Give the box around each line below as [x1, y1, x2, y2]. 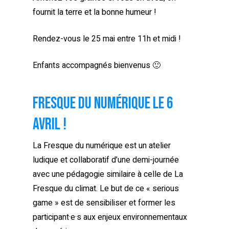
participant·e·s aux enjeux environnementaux [33, 211, 187, 224]
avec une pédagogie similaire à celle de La [33, 168, 183, 181]
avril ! [33, 114, 66, 135]
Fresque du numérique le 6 [33, 94, 173, 114]
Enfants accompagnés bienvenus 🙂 [33, 59, 161, 72]
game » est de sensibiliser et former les [33, 197, 175, 210]
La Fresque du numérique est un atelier [33, 140, 171, 152]
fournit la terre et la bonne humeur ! [33, 6, 156, 19]
